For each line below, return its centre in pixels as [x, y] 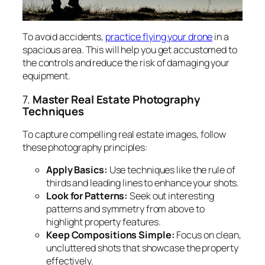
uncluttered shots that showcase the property [142, 248]
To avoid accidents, [64, 37]
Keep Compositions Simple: [111, 235]
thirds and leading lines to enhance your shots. [143, 183]
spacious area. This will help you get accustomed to [130, 50]
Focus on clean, [208, 235]
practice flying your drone [159, 37]
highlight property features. [104, 222]
